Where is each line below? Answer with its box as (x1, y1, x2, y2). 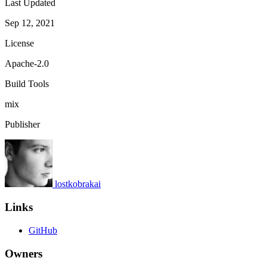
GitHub (29, 225, 57, 235)
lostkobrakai (55, 179, 101, 190)
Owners (5, 247, 42, 260)
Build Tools (5, 79, 49, 89)
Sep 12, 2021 (5, 18, 55, 29)
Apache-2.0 (5, 58, 49, 69)
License (5, 38, 34, 49)
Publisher (5, 119, 40, 130)
